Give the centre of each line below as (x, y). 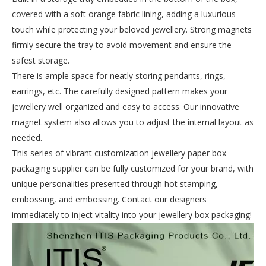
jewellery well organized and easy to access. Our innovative (126, 107)
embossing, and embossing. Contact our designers (109, 199)
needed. (27, 137)
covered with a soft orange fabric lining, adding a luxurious (124, 14)
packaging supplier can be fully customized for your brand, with (133, 168)
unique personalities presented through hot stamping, (115, 184)
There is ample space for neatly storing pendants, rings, (119, 76)
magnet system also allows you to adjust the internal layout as (133, 122)
